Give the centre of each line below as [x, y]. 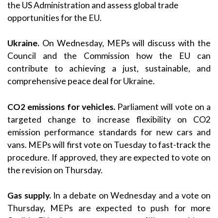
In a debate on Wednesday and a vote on [131, 195]
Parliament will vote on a [163, 107]
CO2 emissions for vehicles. [61, 107]
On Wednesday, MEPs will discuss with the [125, 43]
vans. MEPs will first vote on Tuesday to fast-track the [109, 145]
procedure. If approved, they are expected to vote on [109, 157]
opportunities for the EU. [54, 18]
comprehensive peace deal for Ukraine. [81, 81]
